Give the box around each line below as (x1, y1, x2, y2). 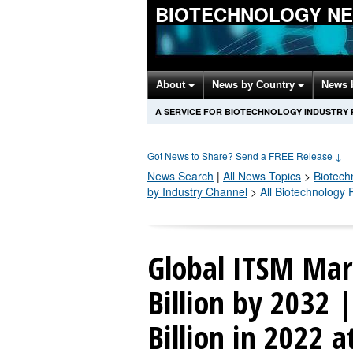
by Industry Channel (147, 184, 247, 199)
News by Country (212, 79, 298, 91)
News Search (147, 168, 214, 184)
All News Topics (223, 168, 301, 184)
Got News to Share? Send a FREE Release (147, 149, 335, 162)
